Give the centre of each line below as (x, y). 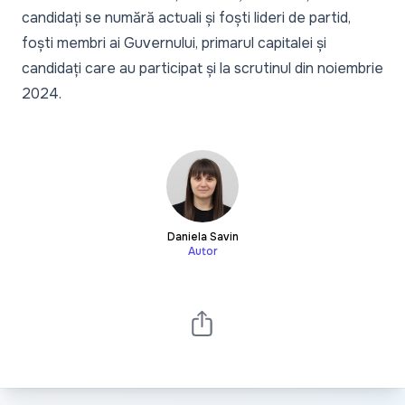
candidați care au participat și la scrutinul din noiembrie (202, 68)
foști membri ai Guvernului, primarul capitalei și (174, 42)
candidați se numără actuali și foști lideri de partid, (186, 17)
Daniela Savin (202, 236)
